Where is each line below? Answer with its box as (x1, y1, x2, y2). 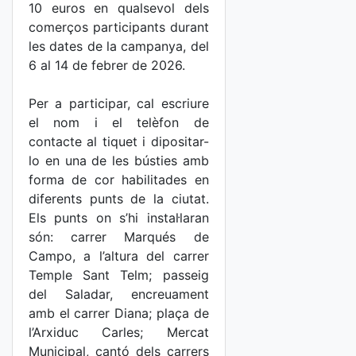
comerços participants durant (29, 19, 209, 35)
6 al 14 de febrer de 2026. (29, 57, 185, 73)
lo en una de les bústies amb (29, 153, 209, 168)
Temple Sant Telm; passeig (29, 267, 209, 283)
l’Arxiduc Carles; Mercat (29, 324, 209, 340)
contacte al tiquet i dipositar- (29, 133, 209, 149)
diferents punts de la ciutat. (29, 191, 209, 207)
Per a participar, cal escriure (29, 95, 209, 111)
